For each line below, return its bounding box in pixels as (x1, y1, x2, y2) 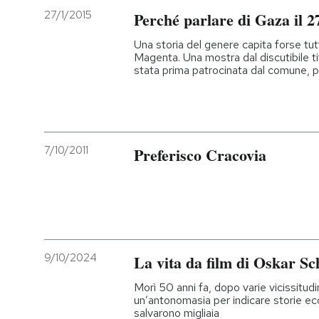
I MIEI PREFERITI (53, 116, 135, 129)
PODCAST (53, 22, 105, 35)
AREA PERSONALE (53, 256, 147, 268)
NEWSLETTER (53, 69, 125, 82)
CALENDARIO (52, 209, 119, 222)
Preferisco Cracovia (134, 143, 266, 167)
